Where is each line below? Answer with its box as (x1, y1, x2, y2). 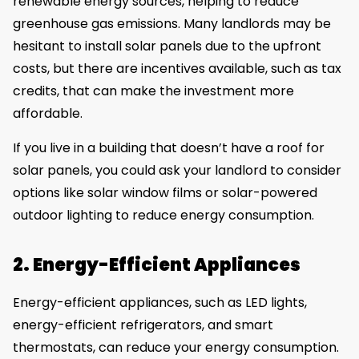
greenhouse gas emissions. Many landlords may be (13, 14, 331, 34)
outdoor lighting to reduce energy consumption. (13, 205, 314, 224)
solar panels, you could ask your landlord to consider (13, 160, 341, 179)
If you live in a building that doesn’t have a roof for (13, 138, 325, 157)
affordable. (13, 104, 83, 123)
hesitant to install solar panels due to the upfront (13, 37, 321, 56)
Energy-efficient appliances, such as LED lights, (13, 292, 307, 312)
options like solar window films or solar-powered (13, 183, 317, 202)
